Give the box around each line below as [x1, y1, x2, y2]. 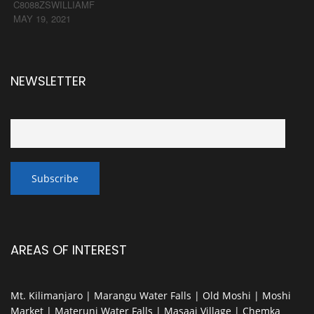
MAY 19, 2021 [13, 12, 71, 26]
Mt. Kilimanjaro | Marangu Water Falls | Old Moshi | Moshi [11, 289, 291, 303]
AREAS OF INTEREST [11, 241, 127, 259]
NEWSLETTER [11, 72, 86, 90]
